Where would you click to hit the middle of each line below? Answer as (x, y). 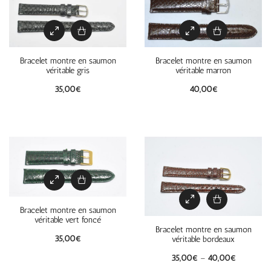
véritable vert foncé (68, 220)
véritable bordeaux (203, 239)
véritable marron (203, 71)
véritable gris (68, 71)
